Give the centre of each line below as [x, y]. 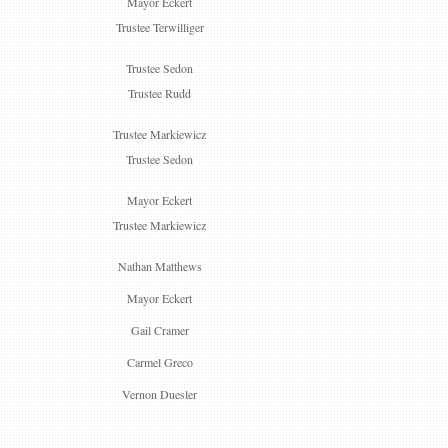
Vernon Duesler [159, 394]
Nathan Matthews [159, 266]
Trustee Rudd [159, 93]
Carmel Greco [159, 362]
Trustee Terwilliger [159, 27]
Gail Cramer [159, 330]
